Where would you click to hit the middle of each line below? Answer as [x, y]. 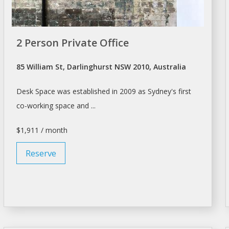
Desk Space [36, 91]
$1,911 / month [42, 130]
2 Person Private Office [72, 43]
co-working [36, 106]
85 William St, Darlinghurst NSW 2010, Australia [101, 67]
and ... [85, 106]
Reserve [41, 153]
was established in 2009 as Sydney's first [123, 91]
